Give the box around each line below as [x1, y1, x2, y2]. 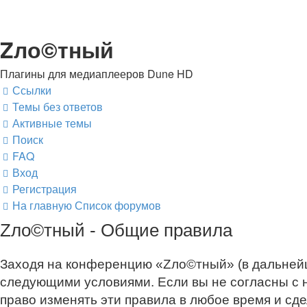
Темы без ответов [12, 99, 103, 114]
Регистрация [12, 181, 77, 197]
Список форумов [75, 197, 161, 213]
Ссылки [12, 82, 51, 98]
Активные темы [12, 115, 92, 131]
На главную [12, 197, 72, 213]
